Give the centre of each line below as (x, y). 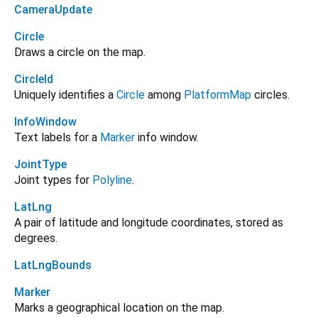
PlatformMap (218, 95)
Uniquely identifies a (65, 95)
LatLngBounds (53, 265)
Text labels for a (57, 138)
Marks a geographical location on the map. (119, 308)
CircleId (34, 79)
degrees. (36, 238)
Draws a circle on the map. (80, 53)
